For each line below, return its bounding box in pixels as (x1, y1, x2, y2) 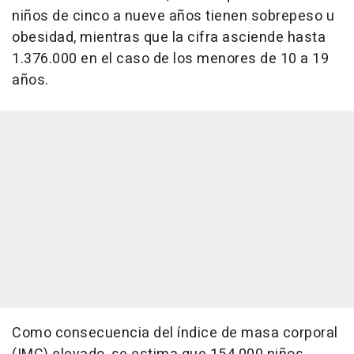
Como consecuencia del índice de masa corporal (12, 322, 338, 345)
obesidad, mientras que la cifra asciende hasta (12, 27, 326, 49)
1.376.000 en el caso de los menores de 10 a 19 (12, 48, 329, 70)
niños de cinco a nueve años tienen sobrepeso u (12, 6, 334, 28)
